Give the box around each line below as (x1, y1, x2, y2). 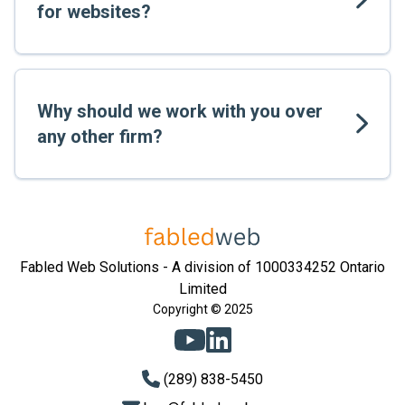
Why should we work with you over (37, 100, 323, 122)
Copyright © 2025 (152, 302, 253, 316)
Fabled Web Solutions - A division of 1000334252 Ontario (20, 259, 385, 276)
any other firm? (37, 126, 163, 147)
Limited (178, 280, 227, 297)
